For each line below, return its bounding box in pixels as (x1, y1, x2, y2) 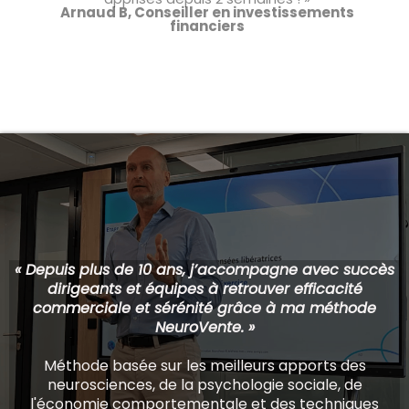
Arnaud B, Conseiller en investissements (59, 3, 354, 23)
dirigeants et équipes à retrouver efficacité (47, 278, 362, 300)
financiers (169, 16, 245, 37)
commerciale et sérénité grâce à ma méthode (33, 298, 376, 320)
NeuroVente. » (154, 317, 255, 339)
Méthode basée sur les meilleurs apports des (43, 355, 366, 377)
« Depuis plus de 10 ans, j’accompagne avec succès (15, 259, 394, 281)
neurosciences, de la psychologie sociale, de (47, 374, 362, 396)
